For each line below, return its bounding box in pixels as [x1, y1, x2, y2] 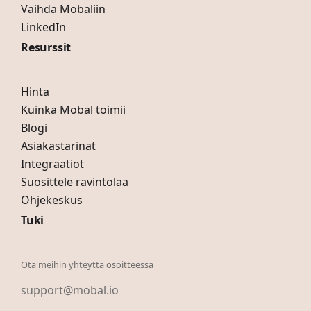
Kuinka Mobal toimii [21, 102, 126, 117]
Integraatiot [21, 156, 84, 171]
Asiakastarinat [21, 138, 96, 153]
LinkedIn [21, 19, 66, 35]
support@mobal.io [21, 283, 119, 298]
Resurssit [21, 40, 72, 55]
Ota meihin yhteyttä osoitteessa [21, 258, 153, 271]
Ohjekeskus [21, 192, 83, 208]
